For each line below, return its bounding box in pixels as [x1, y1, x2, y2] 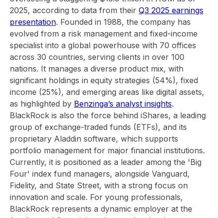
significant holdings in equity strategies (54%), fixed [10, 75, 198, 85]
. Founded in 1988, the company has [56, 17, 191, 27]
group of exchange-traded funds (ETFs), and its [10, 122, 187, 132]
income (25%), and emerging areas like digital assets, [10, 87, 204, 97]
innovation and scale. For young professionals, [10, 192, 183, 202]
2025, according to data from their [10, 5, 139, 15]
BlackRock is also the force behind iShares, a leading [10, 110, 206, 120]
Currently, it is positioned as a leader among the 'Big [10, 157, 201, 167]
